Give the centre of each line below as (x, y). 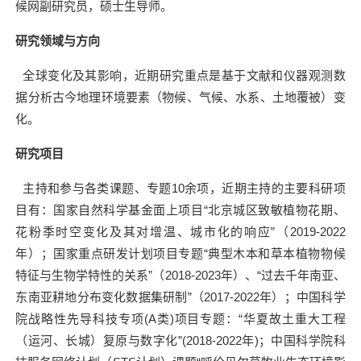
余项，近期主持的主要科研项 (265, 189)
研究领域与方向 (58, 41)
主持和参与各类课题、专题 (93, 189)
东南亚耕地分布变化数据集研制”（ (110, 297)
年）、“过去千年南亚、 (283, 276)
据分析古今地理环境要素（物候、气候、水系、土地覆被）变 (180, 98)
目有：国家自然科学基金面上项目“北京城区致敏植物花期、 (180, 210)
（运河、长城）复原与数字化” (99, 341)
